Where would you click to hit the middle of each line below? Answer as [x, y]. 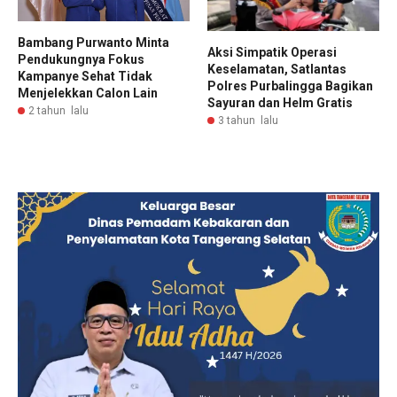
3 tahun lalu [248, 120]
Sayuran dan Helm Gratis [280, 102]
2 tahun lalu [58, 111]
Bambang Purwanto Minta [93, 43]
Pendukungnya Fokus [81, 60]
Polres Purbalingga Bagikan [290, 86]
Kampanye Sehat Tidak [85, 77]
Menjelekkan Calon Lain [88, 93]
